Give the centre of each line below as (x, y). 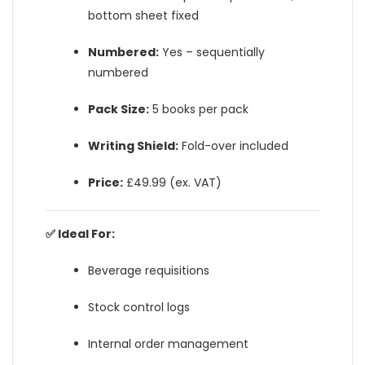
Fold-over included (234, 146)
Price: (106, 182)
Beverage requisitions (149, 270)
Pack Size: (119, 109)
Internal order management (169, 344)
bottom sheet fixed (144, 15)
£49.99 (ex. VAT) (173, 182)
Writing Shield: (134, 146)
